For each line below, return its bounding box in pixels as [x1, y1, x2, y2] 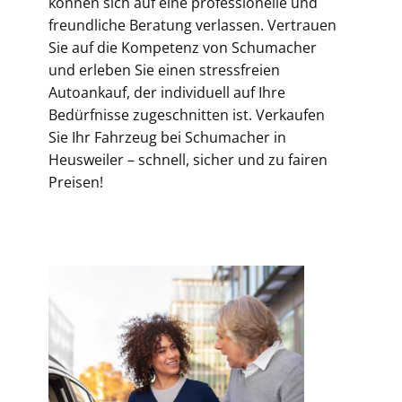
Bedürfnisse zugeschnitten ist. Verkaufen [48, 105, 325, 125]
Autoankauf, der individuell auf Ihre [48, 83, 285, 102]
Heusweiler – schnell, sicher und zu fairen [48, 150, 328, 170]
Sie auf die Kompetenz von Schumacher [48, 38, 317, 57]
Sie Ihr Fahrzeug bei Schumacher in [48, 127, 286, 147]
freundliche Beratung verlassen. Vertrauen [48, 15, 336, 35]
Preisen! [48, 172, 103, 192]
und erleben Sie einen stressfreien [48, 60, 280, 80]
